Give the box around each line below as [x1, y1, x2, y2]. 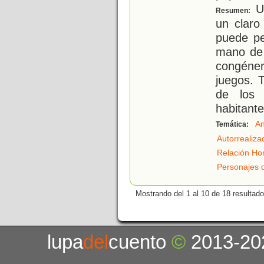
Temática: [216, 120, 250, 129]
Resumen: [216, 6, 252, 15]
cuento [108, 231, 172, 253]
